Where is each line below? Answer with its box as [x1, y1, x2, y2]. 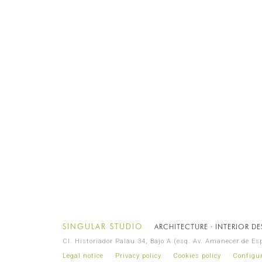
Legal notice [63, 251, 104, 260]
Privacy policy [115, 251, 162, 260]
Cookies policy [173, 251, 222, 260]
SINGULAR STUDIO [63, 221, 143, 231]
